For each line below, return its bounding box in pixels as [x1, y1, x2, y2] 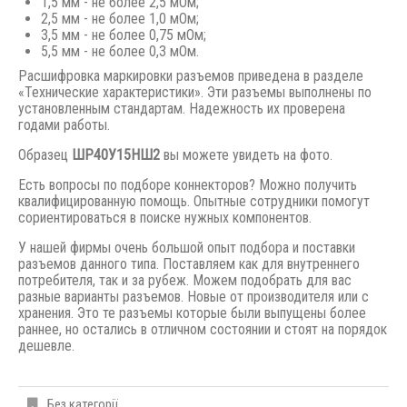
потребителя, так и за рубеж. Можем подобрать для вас [18, 271, 352, 289]
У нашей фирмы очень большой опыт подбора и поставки [18, 238, 355, 256]
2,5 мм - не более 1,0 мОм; [41, 9, 199, 27]
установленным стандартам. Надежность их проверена [18, 99, 345, 117]
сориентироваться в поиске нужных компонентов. [18, 208, 312, 226]
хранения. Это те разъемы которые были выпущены [18, 303, 330, 322]
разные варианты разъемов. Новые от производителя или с [18, 287, 369, 305]
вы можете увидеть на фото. [160, 145, 333, 164]
